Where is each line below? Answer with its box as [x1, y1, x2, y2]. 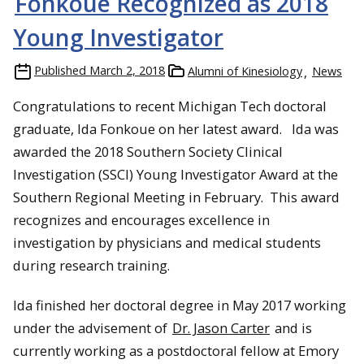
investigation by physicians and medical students [13, 233, 321, 253]
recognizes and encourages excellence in [13, 210, 270, 230]
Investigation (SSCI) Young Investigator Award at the [13, 165, 338, 184]
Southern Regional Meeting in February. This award [13, 188, 340, 207]
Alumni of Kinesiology [188, 63, 302, 80]
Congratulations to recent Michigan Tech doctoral [13, 97, 327, 116]
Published [34, 63, 86, 79]
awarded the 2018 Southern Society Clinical [13, 142, 283, 162]
